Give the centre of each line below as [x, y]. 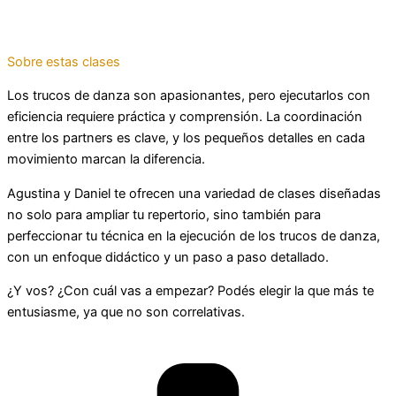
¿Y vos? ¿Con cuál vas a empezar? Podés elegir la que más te [190, 291]
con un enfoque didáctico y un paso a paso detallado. [168, 257]
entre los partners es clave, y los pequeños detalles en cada [186, 138]
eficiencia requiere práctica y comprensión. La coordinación [185, 117]
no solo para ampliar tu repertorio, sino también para [164, 214]
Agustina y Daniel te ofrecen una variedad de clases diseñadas [194, 193]
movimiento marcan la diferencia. [106, 160]
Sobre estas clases [64, 61]
